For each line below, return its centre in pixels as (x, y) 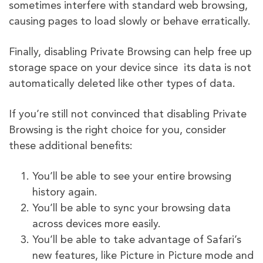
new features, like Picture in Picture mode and (143, 256)
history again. (65, 192)
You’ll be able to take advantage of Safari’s (137, 240)
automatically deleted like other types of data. (122, 84)
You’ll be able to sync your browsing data (131, 208)
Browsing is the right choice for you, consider (117, 130)
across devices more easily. (97, 224)
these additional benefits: (71, 146)
